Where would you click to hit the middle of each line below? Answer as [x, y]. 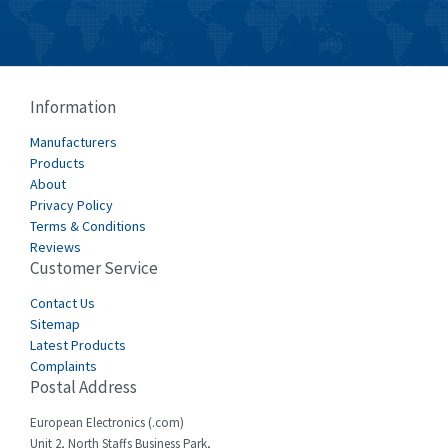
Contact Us [62, 303]
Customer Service [94, 268]
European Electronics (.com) [107, 422]
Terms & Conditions [88, 226]
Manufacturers [73, 142]
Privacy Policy [71, 205]
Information [73, 107]
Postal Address [83, 387]
